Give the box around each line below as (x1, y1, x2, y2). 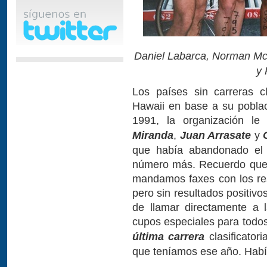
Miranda (132, 129, 173, 141)
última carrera (132, 230, 205, 243)
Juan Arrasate (179, 129, 252, 141)
